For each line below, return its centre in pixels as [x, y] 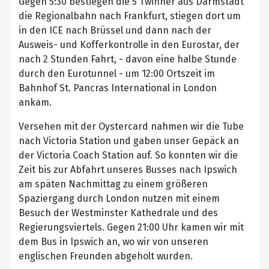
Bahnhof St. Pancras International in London [118, 88]
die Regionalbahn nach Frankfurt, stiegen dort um [130, 16]
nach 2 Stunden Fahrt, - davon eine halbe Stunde [128, 59]
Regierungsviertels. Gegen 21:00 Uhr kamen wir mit [131, 228]
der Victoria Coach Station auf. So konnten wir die [128, 156]
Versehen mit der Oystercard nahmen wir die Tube [131, 127]
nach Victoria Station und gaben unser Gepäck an [129, 141]
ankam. [35, 103]
